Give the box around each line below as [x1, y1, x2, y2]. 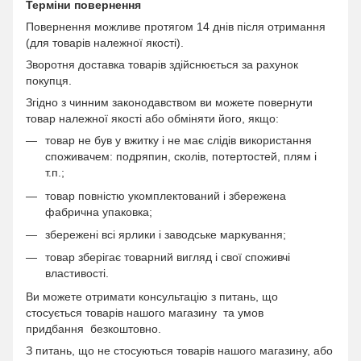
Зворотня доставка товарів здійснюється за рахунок [26, 58, 298, 72]
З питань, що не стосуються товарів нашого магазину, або [26, 343, 333, 357]
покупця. [26, 74, 72, 88]
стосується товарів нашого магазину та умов [26, 305, 263, 319]
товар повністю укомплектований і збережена [45, 189, 286, 202]
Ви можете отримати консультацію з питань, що [26, 289, 278, 303]
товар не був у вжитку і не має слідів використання [45, 134, 312, 147]
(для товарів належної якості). [26, 36, 184, 50]
